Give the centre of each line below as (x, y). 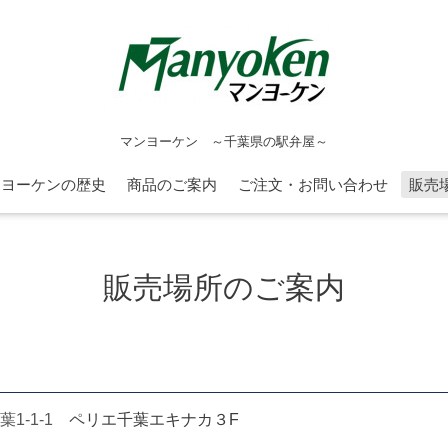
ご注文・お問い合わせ (312, 184)
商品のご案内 (171, 184)
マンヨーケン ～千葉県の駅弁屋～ (224, 141)
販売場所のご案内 (224, 288)
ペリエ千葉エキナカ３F (154, 420)
